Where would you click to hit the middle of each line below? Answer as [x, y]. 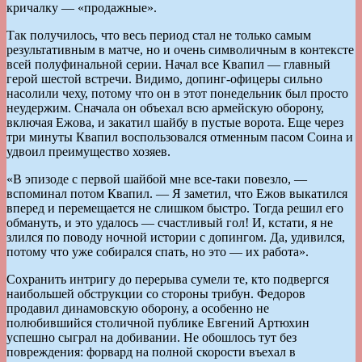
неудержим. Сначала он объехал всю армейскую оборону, [165, 107]
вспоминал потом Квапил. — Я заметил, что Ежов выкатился [177, 193]
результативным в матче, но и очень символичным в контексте [180, 49]
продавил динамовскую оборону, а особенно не [138, 308]
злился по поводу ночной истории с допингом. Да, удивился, [176, 237]
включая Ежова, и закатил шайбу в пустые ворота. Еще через [175, 122]
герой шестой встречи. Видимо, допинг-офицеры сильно [164, 78]
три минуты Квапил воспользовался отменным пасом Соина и [180, 137]
